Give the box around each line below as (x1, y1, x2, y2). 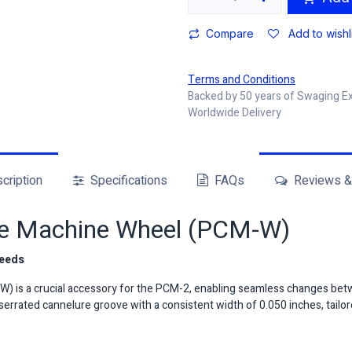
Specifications (86, 171, 167, 190)
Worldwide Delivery (188, 104, 281, 121)
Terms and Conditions (188, 71, 295, 88)
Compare (206, 27, 254, 40)
